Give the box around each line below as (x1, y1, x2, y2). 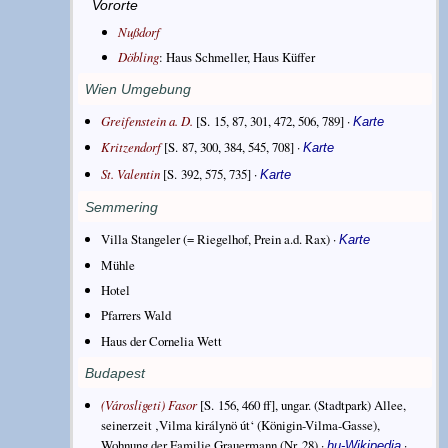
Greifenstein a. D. (101, 112, 197, 130)
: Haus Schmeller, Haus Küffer (158, 47, 315, 66)
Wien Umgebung (84, 81, 191, 98)
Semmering (84, 198, 158, 215)
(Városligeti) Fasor (101, 395, 198, 413)
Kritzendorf (101, 138, 165, 156)
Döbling (117, 47, 159, 65)
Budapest (84, 364, 145, 381)
